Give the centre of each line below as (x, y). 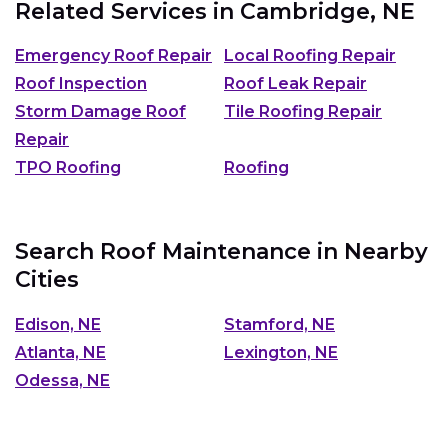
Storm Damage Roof (100, 111)
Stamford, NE (279, 324)
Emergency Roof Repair (113, 55)
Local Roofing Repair (310, 55)
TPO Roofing (68, 167)
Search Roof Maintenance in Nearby (221, 251)
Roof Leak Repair (295, 83)
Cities (47, 279)
